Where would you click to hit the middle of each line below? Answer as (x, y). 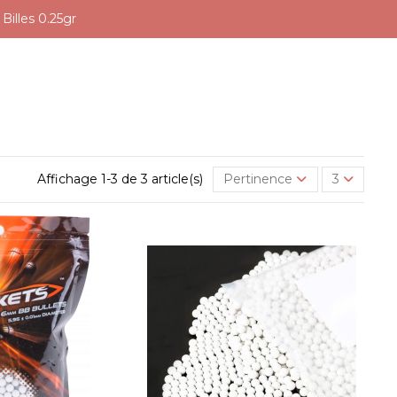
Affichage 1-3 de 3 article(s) (122, 179)
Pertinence (258, 179)
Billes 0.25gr (40, 19)
